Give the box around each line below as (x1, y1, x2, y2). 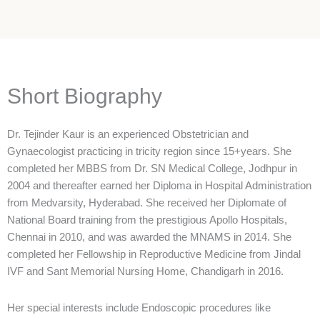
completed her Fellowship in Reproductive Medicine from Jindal (7, 248, 301, 261)
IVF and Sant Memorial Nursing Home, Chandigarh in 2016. (7, 265, 286, 278)
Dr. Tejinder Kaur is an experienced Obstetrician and (7, 128, 249, 141)
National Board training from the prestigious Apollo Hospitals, (7, 214, 287, 226)
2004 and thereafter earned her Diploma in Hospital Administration (7, 179, 311, 192)
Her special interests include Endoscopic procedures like (7, 301, 271, 314)
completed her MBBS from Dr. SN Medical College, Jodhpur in (7, 162, 297, 175)
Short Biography (7, 84, 162, 109)
